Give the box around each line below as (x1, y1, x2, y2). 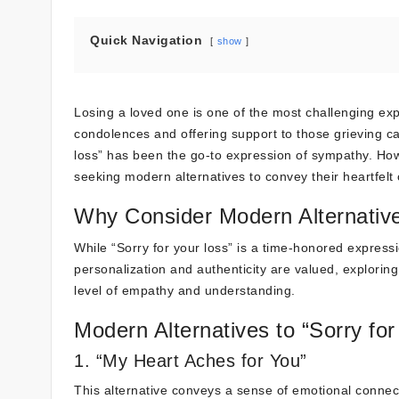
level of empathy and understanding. (74, 283, 296, 297)
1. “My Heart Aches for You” (74, 351, 307, 370)
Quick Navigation (90, 33, 202, 47)
